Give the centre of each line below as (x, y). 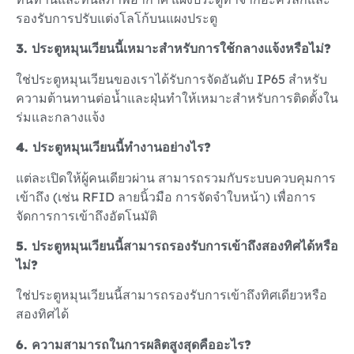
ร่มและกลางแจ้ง (60, 117)
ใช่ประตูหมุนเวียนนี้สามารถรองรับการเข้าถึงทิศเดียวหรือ (171, 295)
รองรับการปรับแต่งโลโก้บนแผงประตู (117, 18)
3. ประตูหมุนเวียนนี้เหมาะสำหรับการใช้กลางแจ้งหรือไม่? (173, 49)
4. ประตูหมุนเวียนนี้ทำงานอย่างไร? (113, 147)
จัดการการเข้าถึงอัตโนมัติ (87, 215)
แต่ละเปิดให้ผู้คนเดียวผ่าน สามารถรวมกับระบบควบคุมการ (176, 177)
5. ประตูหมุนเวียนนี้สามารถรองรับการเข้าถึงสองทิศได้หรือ (177, 245)
